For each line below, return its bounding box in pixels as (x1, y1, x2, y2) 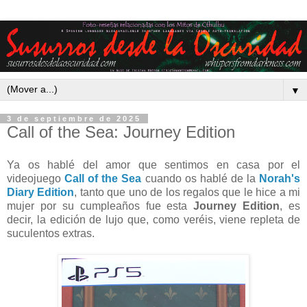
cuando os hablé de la (141, 172, 260, 184)
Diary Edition (7, 186, 75, 198)
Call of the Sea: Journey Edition (7, 123, 235, 142)
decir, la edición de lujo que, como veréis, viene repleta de (7, 213, 300, 225)
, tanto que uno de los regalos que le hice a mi (74, 186, 301, 198)
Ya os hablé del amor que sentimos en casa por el (7, 158, 300, 171)
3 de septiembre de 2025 (7, 114, 141, 123)
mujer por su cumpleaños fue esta (7, 199, 194, 212)
